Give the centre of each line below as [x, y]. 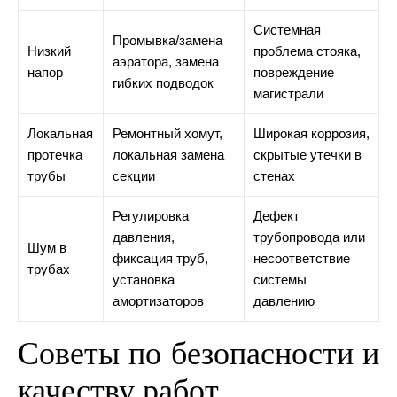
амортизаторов [158, 301]
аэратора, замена [166, 62]
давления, [144, 237]
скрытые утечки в [307, 155]
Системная [287, 30]
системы [280, 280]
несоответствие [302, 259]
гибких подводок [163, 83]
